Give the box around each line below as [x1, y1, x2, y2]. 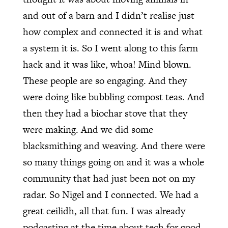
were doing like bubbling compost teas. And [22, 90, 205, 104]
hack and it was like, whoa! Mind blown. [22, 57, 191, 71]
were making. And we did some [22, 122, 153, 136]
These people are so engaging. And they [22, 73, 187, 88]
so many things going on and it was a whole [22, 155, 204, 169]
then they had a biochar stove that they [22, 106, 187, 120]
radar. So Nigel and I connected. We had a [22, 187, 198, 202]
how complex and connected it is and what [22, 24, 203, 39]
